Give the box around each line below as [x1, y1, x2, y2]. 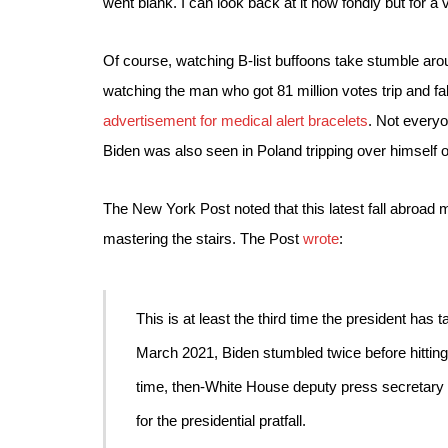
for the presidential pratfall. [136, 412, 307, 429]
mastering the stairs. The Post [103, 230, 303, 247]
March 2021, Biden [136, 344, 264, 361]
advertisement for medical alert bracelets [103, 112, 368, 129]
